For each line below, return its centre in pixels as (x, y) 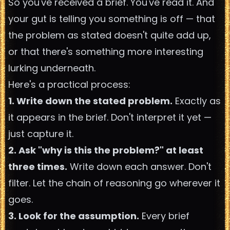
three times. (38, 167)
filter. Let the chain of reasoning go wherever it (114, 183)
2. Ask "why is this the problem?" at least (106, 150)
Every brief (164, 216)
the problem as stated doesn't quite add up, (110, 35)
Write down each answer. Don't (139, 167)
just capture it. (41, 134)
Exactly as (197, 101)
